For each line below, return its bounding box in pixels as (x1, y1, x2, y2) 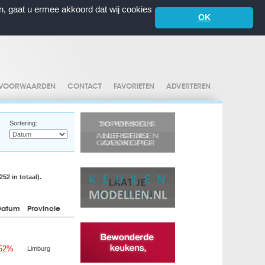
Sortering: (9, 119, 37, 127)
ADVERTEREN (166, 83, 211, 91)
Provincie (27, 206, 60, 213)
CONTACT (67, 83, 102, 91)
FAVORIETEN (114, 83, 154, 91)
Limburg (27, 245, 50, 252)
